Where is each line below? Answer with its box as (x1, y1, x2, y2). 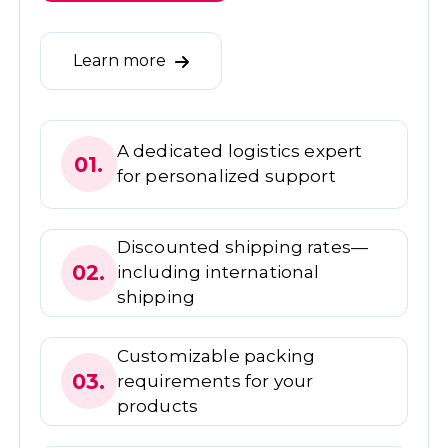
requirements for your (116, 370, 314, 391)
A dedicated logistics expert (116, 141, 363, 162)
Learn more (72, 51, 170, 71)
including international (116, 262, 320, 283)
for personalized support (116, 166, 336, 187)
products (116, 395, 199, 416)
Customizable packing (116, 345, 316, 366)
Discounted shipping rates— (116, 237, 369, 258)
